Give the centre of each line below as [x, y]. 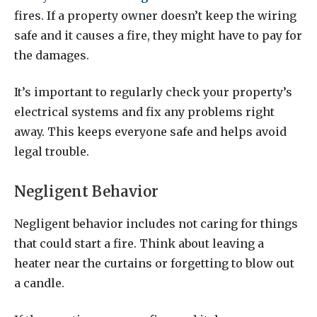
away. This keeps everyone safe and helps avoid [150, 132]
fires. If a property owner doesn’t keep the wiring [155, 15]
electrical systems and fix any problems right [144, 112]
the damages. [52, 55]
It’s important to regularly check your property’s [153, 92]
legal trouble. [52, 152]
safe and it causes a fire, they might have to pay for [158, 35]
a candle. [39, 283]
